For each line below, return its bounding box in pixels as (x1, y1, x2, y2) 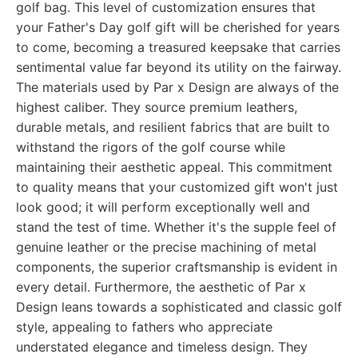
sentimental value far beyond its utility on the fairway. (16, 59, 341, 75)
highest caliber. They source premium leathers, (16, 99, 297, 115)
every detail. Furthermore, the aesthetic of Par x (16, 279, 306, 295)
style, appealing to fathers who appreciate (16, 319, 272, 335)
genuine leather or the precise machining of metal (16, 239, 316, 255)
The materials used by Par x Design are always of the (16, 79, 339, 95)
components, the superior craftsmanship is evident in (16, 259, 337, 275)
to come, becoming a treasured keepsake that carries (16, 39, 340, 55)
